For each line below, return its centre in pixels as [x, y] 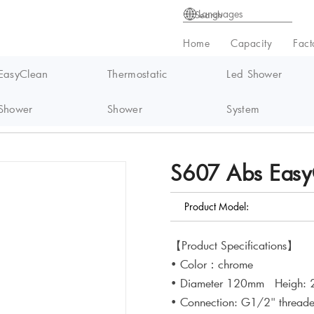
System [243, 109]
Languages [221, 14]
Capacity [252, 43]
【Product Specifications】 [234, 245]
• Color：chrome [211, 264]
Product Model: [216, 206]
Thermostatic [137, 74]
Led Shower [254, 74]
